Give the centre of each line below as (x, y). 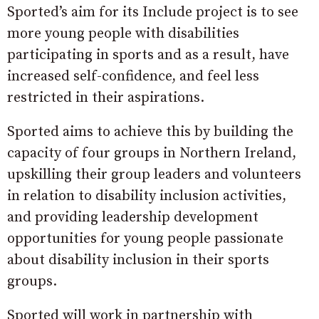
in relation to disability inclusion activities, (147, 196)
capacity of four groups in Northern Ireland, (152, 153)
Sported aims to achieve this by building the (150, 132)
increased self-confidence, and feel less (133, 76)
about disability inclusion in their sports (138, 260)
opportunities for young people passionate (145, 239)
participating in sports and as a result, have (148, 55)
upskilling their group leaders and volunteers (154, 174)
